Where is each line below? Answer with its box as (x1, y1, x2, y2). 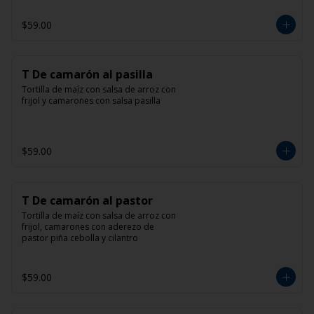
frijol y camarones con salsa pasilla (22, 95, 161, 107)
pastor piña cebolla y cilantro (22, 232, 138, 244)
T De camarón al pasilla (22, 67, 153, 82)
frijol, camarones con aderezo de (22, 221, 154, 233)
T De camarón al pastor (22, 193, 153, 208)
